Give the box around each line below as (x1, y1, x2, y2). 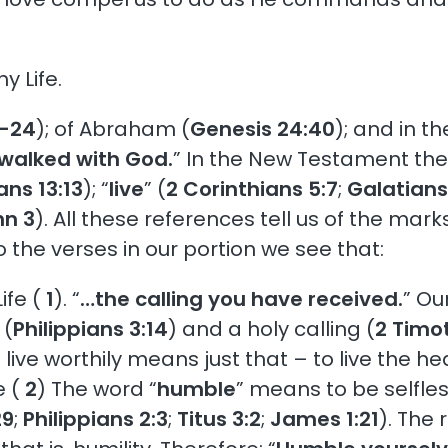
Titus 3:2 (177, 404, 262, 433)
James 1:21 (270, 404, 380, 433)
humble (157, 374, 237, 403)
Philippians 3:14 (13, 314, 169, 343)
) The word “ (37, 374, 158, 403)
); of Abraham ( (36, 114, 191, 143)
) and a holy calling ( (168, 314, 376, 343)
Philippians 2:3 (23, 404, 169, 433)
